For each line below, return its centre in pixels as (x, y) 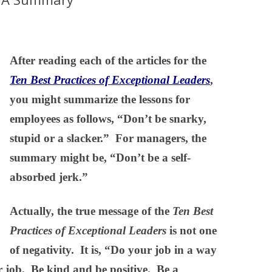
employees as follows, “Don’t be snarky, (108, 119)
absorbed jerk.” (49, 177)
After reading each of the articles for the (108, 61)
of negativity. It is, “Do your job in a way (113, 250)
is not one (192, 231)
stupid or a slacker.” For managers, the (108, 138)
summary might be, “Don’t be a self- (100, 158)
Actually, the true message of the (91, 211)
